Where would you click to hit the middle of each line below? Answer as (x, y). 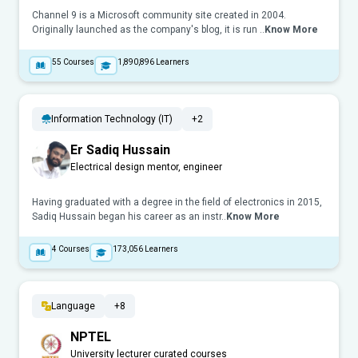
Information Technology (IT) (112, 119)
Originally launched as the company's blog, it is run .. (148, 30)
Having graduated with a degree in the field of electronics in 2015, (177, 203)
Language (73, 306)
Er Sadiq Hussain (120, 150)
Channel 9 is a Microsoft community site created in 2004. (159, 16)
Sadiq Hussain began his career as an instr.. (129, 217)
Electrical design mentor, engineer (146, 167)
